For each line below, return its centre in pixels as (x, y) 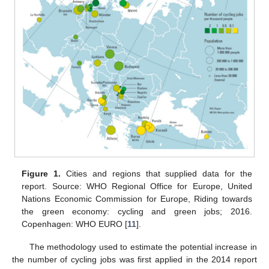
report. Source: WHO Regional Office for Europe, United (137, 186)
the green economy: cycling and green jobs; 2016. (137, 211)
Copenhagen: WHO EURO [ (75, 224)
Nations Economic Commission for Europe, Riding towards (137, 198)
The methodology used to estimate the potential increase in (143, 246)
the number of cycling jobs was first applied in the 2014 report (134, 259)
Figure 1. (41, 173)
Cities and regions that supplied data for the (156, 173)
